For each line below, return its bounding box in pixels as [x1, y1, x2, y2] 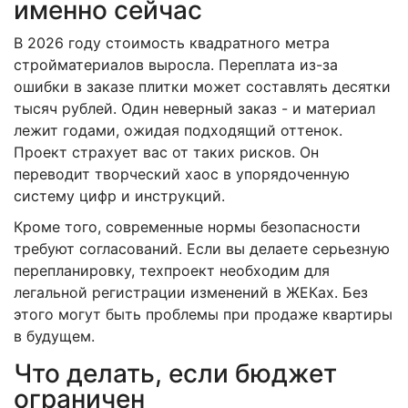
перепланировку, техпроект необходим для [14, 260, 330, 280]
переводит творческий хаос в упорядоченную [14, 164, 350, 183]
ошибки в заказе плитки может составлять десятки [14, 76, 391, 96]
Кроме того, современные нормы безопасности [14, 217, 361, 236]
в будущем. [14, 326, 95, 345]
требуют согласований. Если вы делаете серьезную [14, 239, 390, 258]
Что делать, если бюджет [14, 357, 337, 389]
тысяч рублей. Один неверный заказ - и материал [14, 98, 375, 117]
